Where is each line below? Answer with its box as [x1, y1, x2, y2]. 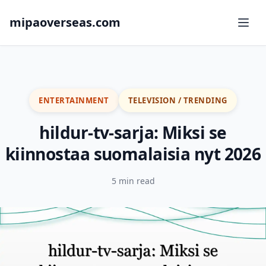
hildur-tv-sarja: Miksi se [39, 121, 227, 144]
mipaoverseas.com [9, 14, 121, 30]
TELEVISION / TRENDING [128, 94, 227, 106]
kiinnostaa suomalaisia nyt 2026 [5, 142, 261, 165]
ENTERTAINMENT [39, 94, 109, 106]
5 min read [111, 175, 155, 186]
